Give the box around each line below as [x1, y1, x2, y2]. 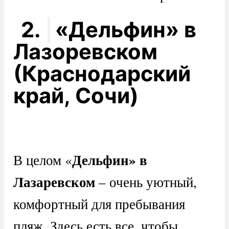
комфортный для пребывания [13, 194, 185, 213]
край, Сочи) [13, 83, 139, 109]
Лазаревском [13, 171, 95, 192]
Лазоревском [13, 39, 157, 65]
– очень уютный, [95, 172, 197, 191]
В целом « [13, 150, 72, 169]
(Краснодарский [13, 61, 191, 87]
